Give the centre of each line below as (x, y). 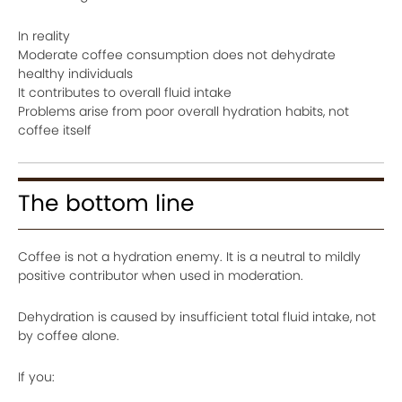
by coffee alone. (69, 335)
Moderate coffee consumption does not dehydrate (177, 54)
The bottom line (106, 203)
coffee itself (55, 130)
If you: (36, 376)
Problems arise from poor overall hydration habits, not (184, 111)
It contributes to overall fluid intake (125, 92)
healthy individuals (75, 73)
